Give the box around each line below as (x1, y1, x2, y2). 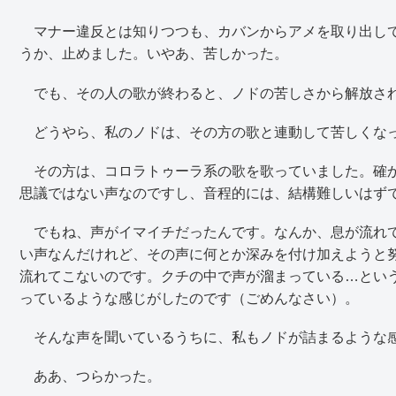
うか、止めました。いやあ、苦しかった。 (19, 46, 288, 62)
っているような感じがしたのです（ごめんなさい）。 (19, 291, 359, 307)
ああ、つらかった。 (19, 369, 161, 385)
